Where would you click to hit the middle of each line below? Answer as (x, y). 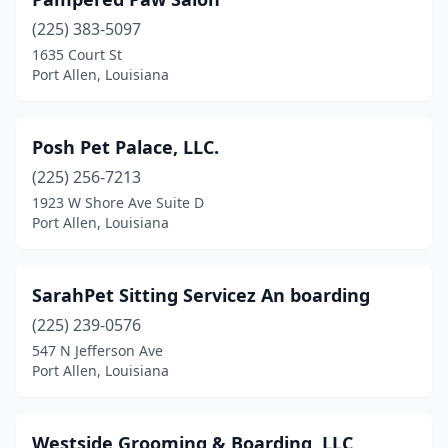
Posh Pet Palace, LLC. (125, 147)
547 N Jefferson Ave (97, 350)
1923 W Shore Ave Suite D (118, 202)
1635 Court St (77, 54)
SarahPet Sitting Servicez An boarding (201, 295)
